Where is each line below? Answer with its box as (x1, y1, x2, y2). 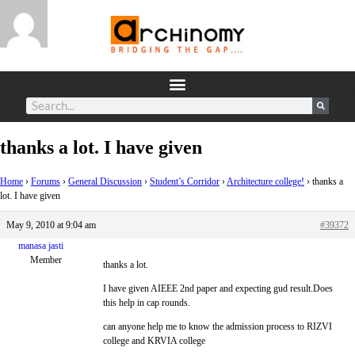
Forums (31, 176, 60, 188)
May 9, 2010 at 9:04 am (6, 219, 96, 231)
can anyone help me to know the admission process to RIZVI (103, 321, 332, 333)
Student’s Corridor (150, 176, 219, 188)
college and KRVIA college (103, 335, 208, 347)
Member (29, 254, 62, 266)
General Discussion (68, 176, 142, 188)
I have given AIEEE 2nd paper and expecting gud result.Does (103, 283, 333, 295)
